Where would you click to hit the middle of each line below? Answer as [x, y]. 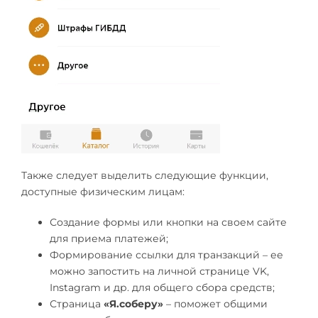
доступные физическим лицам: [103, 191]
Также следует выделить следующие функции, [145, 175]
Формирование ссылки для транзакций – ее [166, 254]
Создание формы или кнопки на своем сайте [168, 222]
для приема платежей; [109, 238]
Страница [77, 303]
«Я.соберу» [133, 303]
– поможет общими [215, 303]
